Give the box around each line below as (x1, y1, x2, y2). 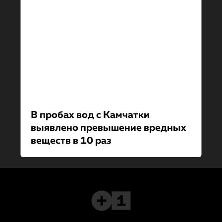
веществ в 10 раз (30, 136, 111, 146)
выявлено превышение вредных (30, 123, 186, 133)
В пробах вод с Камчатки (30, 110, 150, 120)
